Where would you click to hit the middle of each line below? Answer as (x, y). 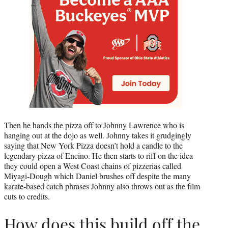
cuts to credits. (27, 196)
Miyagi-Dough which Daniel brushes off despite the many (97, 176)
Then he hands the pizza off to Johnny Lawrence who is (94, 125)
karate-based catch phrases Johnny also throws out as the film (102, 186)
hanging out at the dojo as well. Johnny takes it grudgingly (98, 135)
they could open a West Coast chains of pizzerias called (93, 165)
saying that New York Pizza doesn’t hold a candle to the (93, 145)
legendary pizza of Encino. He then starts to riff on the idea (98, 155)
